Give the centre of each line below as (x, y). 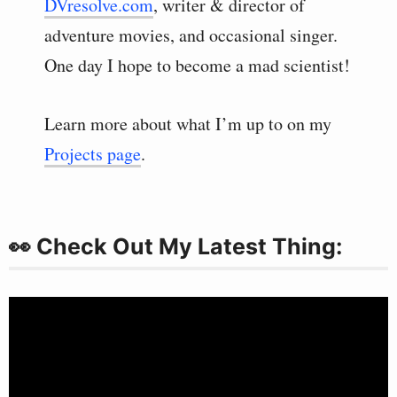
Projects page (93, 154)
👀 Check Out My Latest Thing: (175, 247)
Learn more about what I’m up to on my (188, 124)
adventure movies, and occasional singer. (191, 35)
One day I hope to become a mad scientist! (197, 66)
